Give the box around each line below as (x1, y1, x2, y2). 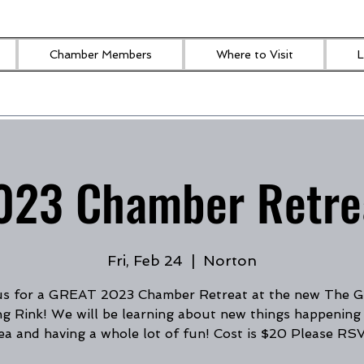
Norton (203, 252, 257, 269)
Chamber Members (49, 48, 152, 61)
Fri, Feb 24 (107, 252, 183, 269)
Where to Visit (215, 48, 293, 61)
